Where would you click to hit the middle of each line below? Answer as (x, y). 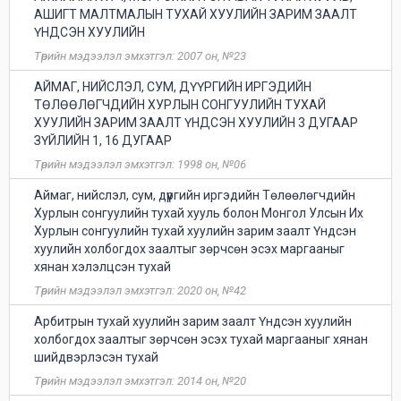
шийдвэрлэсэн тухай (96, 357)
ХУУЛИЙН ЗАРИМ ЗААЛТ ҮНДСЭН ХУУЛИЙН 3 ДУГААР (196, 123)
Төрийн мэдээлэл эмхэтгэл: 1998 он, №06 (140, 164)
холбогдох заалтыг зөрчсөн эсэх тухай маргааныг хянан (201, 339)
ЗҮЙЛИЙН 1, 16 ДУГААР (103, 141)
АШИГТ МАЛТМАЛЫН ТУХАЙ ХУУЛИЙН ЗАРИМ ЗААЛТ (196, 14)
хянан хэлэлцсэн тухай (102, 267)
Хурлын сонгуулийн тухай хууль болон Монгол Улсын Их (199, 213)
